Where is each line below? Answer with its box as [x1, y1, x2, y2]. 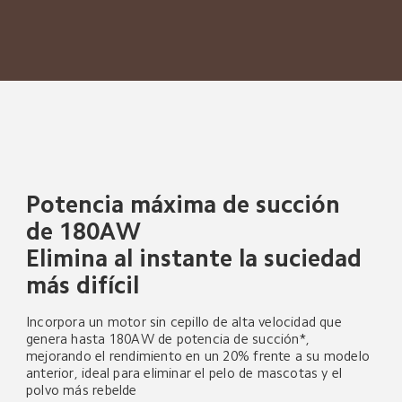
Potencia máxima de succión [26, 192, 347, 216]
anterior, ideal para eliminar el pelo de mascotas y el [26, 366, 346, 380]
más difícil [26, 273, 140, 297]
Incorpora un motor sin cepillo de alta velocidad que [26, 315, 346, 329]
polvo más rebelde [26, 383, 137, 398]
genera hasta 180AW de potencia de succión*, [26, 332, 314, 346]
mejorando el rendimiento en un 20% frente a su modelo [26, 349, 374, 363]
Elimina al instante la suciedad [26, 246, 369, 270]
